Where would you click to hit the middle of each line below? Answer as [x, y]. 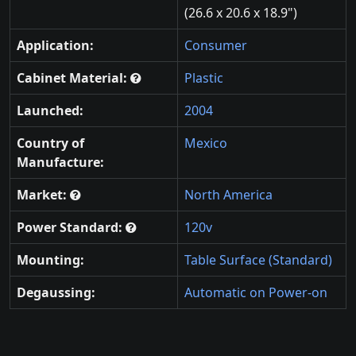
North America [228, 195]
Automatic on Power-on [256, 293]
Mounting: [50, 260]
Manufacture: [60, 163]
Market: [43, 195]
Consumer [216, 46]
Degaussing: [56, 293]
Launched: [50, 111]
